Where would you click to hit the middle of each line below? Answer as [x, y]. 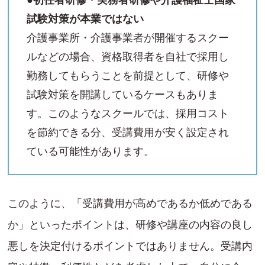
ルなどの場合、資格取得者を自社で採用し [128, 56]
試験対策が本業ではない [85, 19]
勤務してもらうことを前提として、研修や [128, 75]
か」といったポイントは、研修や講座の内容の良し [130, 225]
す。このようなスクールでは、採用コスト [128, 113]
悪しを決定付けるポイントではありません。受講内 [130, 246]
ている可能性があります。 [91, 151]
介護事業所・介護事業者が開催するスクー [128, 38]
